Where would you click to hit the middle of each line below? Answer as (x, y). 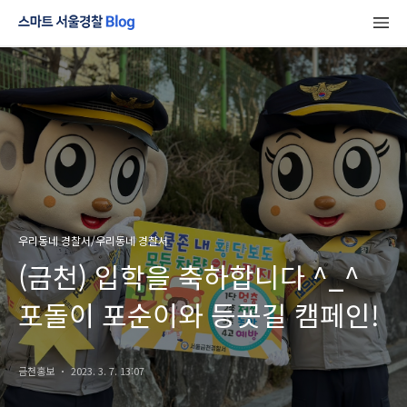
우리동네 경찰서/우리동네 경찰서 (93, 240)
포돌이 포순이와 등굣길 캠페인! (199, 314)
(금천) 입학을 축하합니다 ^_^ (189, 276)
